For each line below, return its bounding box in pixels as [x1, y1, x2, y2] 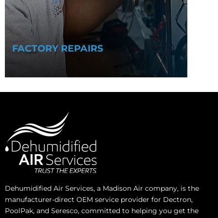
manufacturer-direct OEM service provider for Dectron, [5, 195, 193, 204]
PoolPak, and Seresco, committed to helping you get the [5, 206, 199, 216]
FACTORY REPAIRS [12, 43, 103, 54]
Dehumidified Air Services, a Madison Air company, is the [5, 184, 199, 193]
